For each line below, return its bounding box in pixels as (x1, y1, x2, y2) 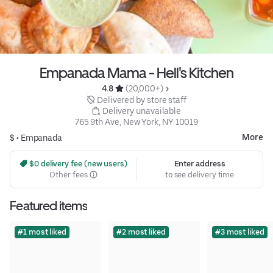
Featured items (10, 197, 87, 213)
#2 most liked (116, 227, 166, 236)
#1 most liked (18, 227, 66, 236)
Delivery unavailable (102, 105, 182, 116)
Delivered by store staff (96, 94, 186, 105)
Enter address (174, 158, 225, 168)
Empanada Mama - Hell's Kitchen (40, 63, 233, 82)
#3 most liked (214, 227, 264, 236)
